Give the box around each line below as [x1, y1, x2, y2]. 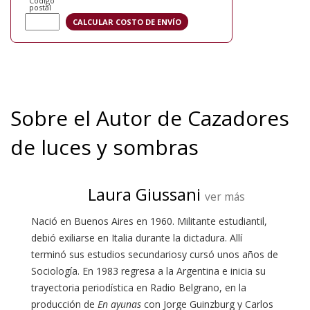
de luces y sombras [10, 133, 199, 162]
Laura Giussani [88, 183, 201, 206]
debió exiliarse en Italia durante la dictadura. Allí [31, 231, 242, 245]
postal [29, 2, 51, 13]
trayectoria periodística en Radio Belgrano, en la [31, 281, 246, 295]
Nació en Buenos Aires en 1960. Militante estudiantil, [31, 215, 267, 228]
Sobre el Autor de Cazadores [10, 104, 289, 133]
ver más [205, 189, 245, 205]
